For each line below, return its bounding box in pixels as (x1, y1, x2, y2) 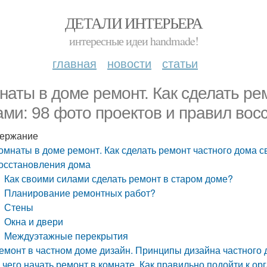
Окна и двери (4, 215, 64, 228)
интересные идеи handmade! (69, 33, 198, 49)
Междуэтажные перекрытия (4, 229, 129, 243)
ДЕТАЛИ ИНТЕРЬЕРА (64, 13, 203, 33)
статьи (162, 54, 198, 72)
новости (107, 54, 151, 72)
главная (52, 54, 97, 72)
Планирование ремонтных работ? (4, 186, 156, 200)
